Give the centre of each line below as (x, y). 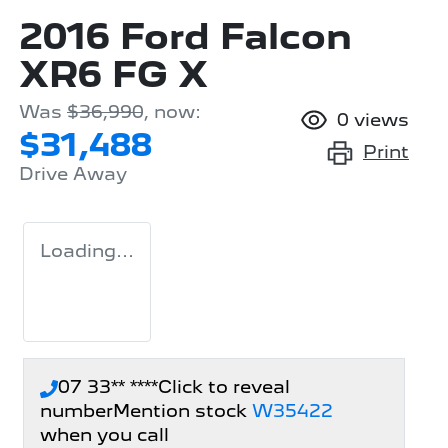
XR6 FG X (113, 75)
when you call (104, 435)
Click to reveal (224, 387)
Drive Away (73, 174)
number (76, 411)
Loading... (87, 251)
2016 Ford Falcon (185, 37)
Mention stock (182, 411)
